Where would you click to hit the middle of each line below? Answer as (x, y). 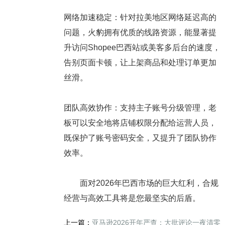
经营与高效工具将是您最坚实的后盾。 (132, 198)
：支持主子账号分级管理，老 (164, 108)
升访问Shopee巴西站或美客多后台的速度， (142, 48)
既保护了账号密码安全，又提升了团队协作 (140, 138)
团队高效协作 (88, 108)
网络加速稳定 (88, 18)
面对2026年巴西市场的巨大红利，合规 (141, 183)
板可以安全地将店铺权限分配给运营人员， (140, 123)
